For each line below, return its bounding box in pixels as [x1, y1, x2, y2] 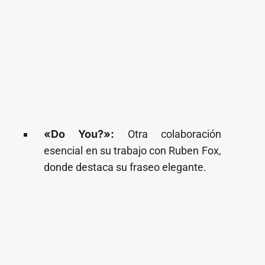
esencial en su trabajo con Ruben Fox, [44, 144, 221, 157]
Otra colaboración [114, 127, 221, 140]
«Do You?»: [44, 127, 115, 140]
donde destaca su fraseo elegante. [44, 160, 207, 173]
